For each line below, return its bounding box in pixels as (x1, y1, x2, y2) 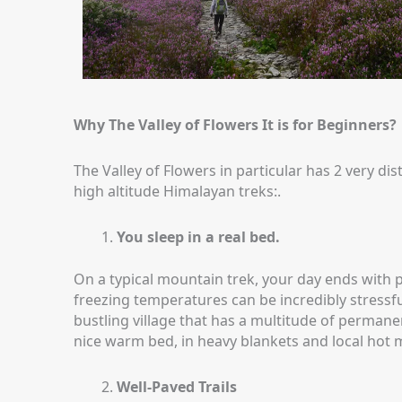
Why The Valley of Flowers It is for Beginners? (74, 115, 397, 135)
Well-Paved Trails (117, 377, 237, 398)
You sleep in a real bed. (117, 227, 280, 248)
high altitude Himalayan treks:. (74, 181, 281, 202)
